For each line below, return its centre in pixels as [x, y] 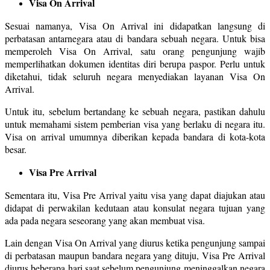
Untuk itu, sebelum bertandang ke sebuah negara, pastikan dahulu [135, 111]
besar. [16, 149]
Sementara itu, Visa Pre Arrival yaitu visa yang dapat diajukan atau [135, 195]
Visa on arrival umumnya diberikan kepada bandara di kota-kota [135, 136]
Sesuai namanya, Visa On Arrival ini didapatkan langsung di [135, 25]
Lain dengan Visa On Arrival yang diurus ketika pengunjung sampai [135, 242]
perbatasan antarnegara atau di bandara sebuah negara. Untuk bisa [135, 38]
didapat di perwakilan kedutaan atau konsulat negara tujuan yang [135, 207]
